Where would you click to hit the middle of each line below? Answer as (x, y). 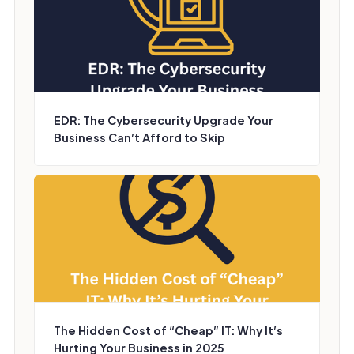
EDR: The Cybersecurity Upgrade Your (164, 120)
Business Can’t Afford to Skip (139, 137)
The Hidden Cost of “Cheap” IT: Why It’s (168, 330)
